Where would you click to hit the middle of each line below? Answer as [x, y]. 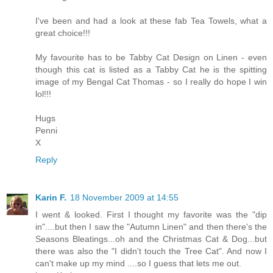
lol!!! [43, 94]
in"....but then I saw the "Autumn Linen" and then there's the [151, 226]
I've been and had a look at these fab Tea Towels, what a [151, 20]
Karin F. [51, 197]
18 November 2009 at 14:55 [124, 197]
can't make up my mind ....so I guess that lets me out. [138, 263]
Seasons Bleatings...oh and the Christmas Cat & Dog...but [151, 239]
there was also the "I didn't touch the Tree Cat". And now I [151, 251]
